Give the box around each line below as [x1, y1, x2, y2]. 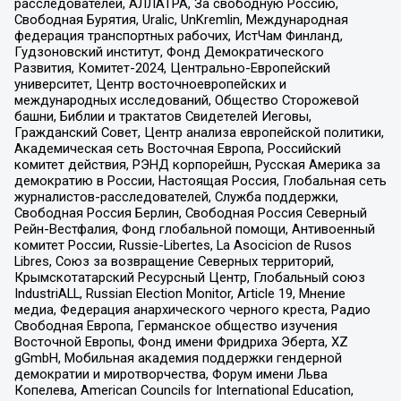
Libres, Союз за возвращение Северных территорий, [13, 252, 334, 269]
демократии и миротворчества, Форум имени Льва [13, 365, 328, 382]
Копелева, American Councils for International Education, [13, 381, 354, 398]
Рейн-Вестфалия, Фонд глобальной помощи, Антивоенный [13, 220, 375, 237]
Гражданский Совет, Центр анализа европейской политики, [13, 124, 384, 141]
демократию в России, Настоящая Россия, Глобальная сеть [13, 172, 387, 189]
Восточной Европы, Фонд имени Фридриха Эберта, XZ [13, 333, 348, 350]
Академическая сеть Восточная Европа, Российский [13, 140, 341, 157]
